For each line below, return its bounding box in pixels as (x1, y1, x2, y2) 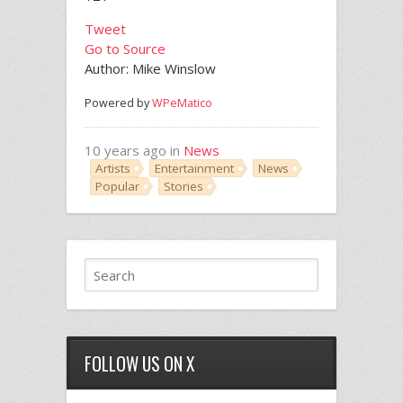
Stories (164, 178, 203, 195)
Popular (95, 178, 139, 195)
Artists (95, 160, 130, 177)
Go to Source (85, 40, 166, 58)
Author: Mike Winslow (85, 59, 216, 78)
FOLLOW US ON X (85, 350, 194, 377)
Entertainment (155, 160, 234, 177)
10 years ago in (85, 141, 184, 160)
